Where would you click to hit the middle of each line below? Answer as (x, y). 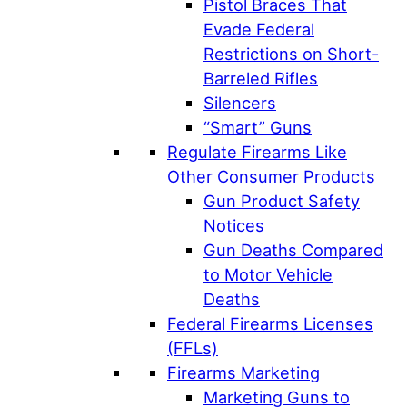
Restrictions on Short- (291, 53)
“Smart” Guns (258, 127)
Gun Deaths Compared (293, 249)
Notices (234, 225)
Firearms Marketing (243, 372)
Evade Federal (259, 29)
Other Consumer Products (271, 176)
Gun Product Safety (282, 200)
